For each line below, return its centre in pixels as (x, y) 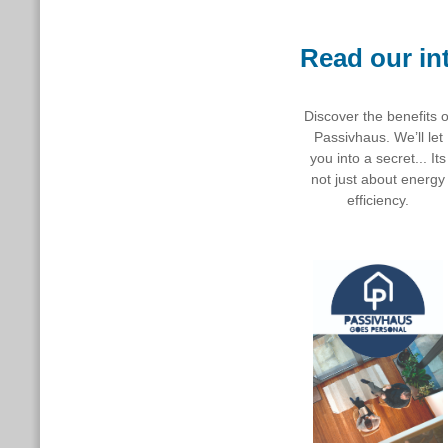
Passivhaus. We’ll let (378, 137)
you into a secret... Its (378, 158)
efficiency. (378, 200)
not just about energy (378, 179)
